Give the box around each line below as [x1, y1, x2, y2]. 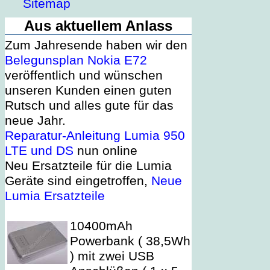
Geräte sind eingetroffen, [5, 174, 151, 189]
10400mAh [70, 219, 133, 234]
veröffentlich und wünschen [5, 68, 163, 83]
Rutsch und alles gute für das [5, 98, 174, 113]
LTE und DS [5, 143, 74, 159]
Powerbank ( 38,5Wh [70, 234, 190, 249]
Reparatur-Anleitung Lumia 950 [5, 128, 185, 143]
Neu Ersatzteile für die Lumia [5, 159, 172, 174]
